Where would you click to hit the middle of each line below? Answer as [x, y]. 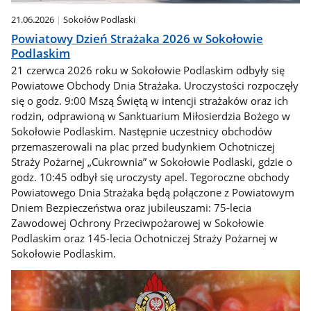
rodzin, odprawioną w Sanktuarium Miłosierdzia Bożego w [151, 116]
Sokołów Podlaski [100, 20]
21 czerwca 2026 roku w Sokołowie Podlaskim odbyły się [148, 70]
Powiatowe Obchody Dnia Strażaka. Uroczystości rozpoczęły [155, 86]
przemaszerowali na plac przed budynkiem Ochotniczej [143, 147]
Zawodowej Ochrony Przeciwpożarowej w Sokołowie [138, 223]
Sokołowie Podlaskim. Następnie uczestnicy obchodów [142, 132]
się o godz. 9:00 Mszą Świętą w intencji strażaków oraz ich [150, 101]
